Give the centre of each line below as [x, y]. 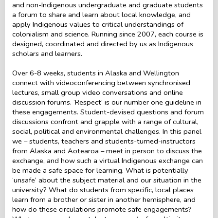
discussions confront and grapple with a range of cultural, [105, 121]
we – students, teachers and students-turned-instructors [104, 141]
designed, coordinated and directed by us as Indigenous [103, 44]
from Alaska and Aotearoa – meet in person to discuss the [107, 151]
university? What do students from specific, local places [103, 190]
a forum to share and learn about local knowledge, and [101, 14]
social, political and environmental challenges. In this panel [107, 131]
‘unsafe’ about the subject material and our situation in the [107, 180]
